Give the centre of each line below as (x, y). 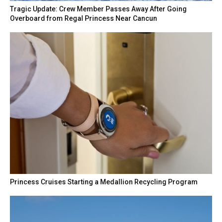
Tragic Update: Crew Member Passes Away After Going (99, 9)
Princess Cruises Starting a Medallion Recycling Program (104, 182)
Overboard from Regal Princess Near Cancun (84, 19)
